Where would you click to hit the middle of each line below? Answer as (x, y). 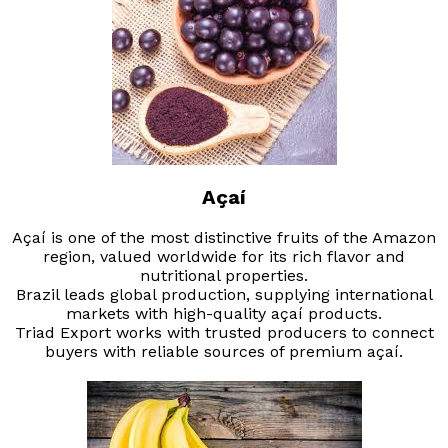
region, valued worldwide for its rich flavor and (224, 257)
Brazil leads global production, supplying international (224, 295)
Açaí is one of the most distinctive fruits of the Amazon (224, 238)
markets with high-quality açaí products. (224, 314)
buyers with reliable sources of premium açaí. (224, 352)
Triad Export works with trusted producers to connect (224, 333)
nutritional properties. (224, 276)
